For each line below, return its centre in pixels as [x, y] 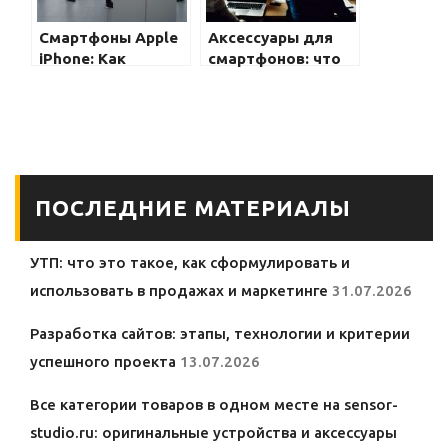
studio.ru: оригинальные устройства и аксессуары [213, 433]
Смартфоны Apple [108, 38]
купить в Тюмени [105, 101]
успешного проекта [103, 362]
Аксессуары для [270, 38]
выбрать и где [95, 80]
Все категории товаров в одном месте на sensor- [214, 405]
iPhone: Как [82, 59]
